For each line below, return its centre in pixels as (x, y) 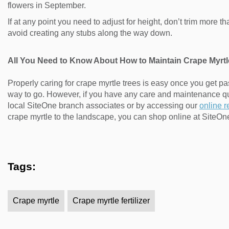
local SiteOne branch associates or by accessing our (104, 105)
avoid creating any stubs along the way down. (90, 33)
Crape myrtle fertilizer (111, 200)
